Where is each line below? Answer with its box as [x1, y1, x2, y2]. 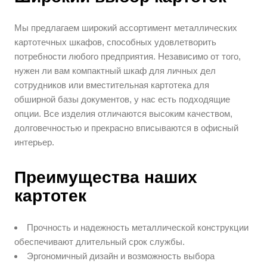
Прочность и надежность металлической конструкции [27, 222, 249, 233]
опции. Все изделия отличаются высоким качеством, [14, 108, 233, 119]
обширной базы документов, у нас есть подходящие [14, 94, 231, 105]
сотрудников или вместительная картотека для [14, 80, 210, 91]
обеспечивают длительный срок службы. [14, 237, 185, 247]
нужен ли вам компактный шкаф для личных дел [14, 66, 216, 76]
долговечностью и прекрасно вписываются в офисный [14, 123, 239, 133]
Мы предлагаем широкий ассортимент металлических [14, 23, 238, 33]
